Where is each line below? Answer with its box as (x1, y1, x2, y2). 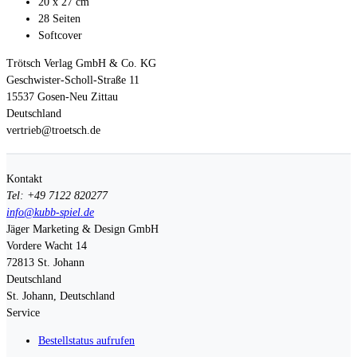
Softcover (38, 29, 82, 41)
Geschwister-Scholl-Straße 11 (6, 73, 139, 86)
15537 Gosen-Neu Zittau (6, 90, 118, 103)
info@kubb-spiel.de (6, 206, 94, 218)
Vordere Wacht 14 (6, 239, 87, 252)
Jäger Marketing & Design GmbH (6, 222, 159, 235)
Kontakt (6, 172, 42, 185)
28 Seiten (38, 12, 80, 25)
